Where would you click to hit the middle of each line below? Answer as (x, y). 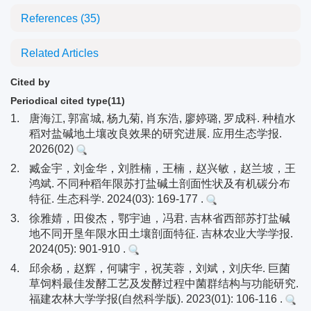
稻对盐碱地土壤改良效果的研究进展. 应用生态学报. (155, 134)
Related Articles (60, 53)
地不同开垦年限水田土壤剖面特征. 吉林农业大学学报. (161, 234)
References (51, 18)
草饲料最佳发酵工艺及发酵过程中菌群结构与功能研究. (164, 284)
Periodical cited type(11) (68, 101)
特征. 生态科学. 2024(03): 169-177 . (118, 199)
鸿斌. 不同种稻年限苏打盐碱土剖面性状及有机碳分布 (160, 184)
